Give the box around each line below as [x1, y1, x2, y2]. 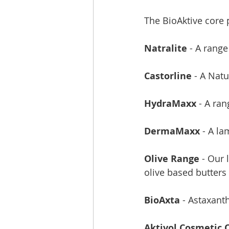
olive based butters [144, 166, 226, 178]
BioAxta [144, 194, 180, 207]
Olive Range [144, 152, 199, 165]
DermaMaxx [144, 125, 200, 138]
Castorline [144, 70, 192, 82]
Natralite [144, 42, 190, 55]
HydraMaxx [144, 97, 196, 110]
